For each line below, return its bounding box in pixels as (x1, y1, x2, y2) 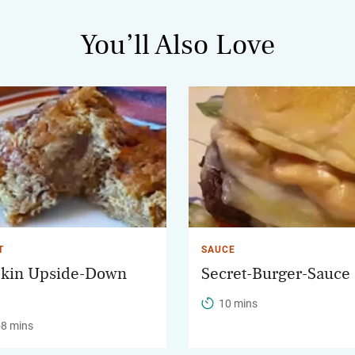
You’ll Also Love (80, 31, 275, 60)
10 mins (219, 297, 258, 311)
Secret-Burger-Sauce (201, 265, 350, 283)
